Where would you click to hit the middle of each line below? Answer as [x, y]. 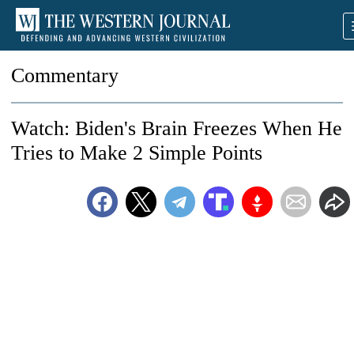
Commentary [65, 75]
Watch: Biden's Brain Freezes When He [177, 128]
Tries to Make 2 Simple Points [137, 153]
